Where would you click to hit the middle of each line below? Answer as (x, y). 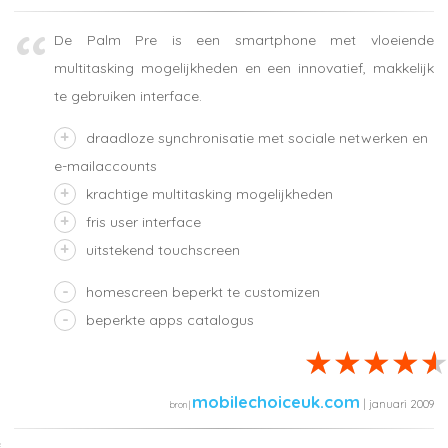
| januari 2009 (397, 403)
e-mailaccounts (105, 165)
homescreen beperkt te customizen (203, 291)
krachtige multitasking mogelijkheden (209, 193)
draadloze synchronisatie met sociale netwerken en (257, 137)
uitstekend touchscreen (163, 249)
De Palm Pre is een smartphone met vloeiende (244, 39)
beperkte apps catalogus (170, 319)
